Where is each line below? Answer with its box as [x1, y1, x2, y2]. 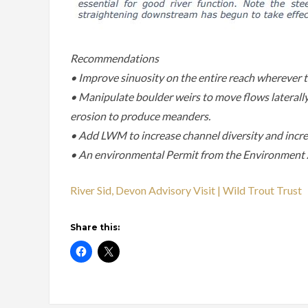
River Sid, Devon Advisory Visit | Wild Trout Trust [70, 184, 302, 197]
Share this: [70, 222, 120, 233]
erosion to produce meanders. [70, 109, 210, 123]
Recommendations [70, 52, 159, 65]
